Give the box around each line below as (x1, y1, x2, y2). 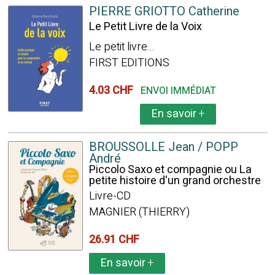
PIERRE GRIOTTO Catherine (88, 2, 239, 20)
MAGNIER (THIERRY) (88, 204, 190, 220)
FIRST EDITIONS (88, 55, 169, 71)
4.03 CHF (88, 82, 138, 99)
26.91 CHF (88, 231, 144, 248)
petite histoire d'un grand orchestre (88, 172, 261, 189)
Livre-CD (88, 188, 131, 204)
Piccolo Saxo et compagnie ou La (88, 161, 252, 178)
